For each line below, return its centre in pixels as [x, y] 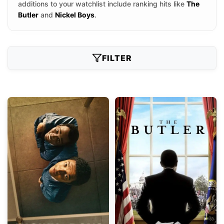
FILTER [117, 58]
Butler [28, 15]
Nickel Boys [75, 15]
